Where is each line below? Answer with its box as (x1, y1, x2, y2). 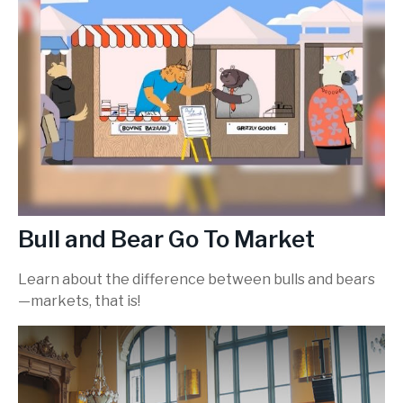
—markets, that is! (18, 292, 140, 310)
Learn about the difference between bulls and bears (18, 271, 375, 289)
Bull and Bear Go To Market (18, 224, 315, 253)
